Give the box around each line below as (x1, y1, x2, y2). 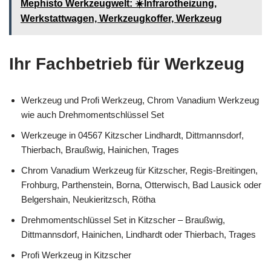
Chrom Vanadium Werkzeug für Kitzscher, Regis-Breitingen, (21, 165, 258, 175)
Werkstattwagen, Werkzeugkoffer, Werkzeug (21, 13, 222, 24)
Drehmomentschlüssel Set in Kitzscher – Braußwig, (21, 214, 225, 225)
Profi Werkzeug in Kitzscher (21, 249, 131, 260)
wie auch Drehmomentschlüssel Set (21, 109, 164, 120)
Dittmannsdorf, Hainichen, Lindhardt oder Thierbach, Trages (21, 229, 256, 240)
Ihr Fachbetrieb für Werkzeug (9, 54, 244, 73)
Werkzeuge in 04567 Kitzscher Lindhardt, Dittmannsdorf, (21, 129, 244, 140)
